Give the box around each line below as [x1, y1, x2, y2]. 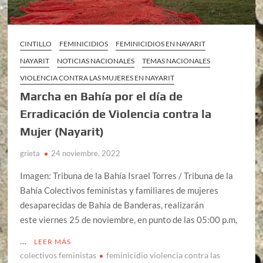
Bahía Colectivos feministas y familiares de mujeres [20, 185, 219, 196]
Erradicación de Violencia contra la [20, 107, 212, 121]
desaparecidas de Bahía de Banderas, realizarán [20, 200, 204, 211]
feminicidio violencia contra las [106, 250, 221, 261]
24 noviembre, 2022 [51, 149, 121, 159]
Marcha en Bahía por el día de [20, 89, 183, 103]
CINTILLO [20, 39, 52, 49]
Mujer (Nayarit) [20, 124, 104, 139]
